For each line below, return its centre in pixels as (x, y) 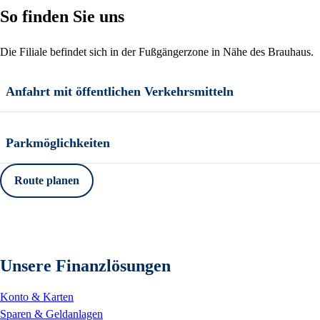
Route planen (47, 180)
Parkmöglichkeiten (58, 142)
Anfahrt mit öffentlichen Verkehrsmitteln (120, 91)
